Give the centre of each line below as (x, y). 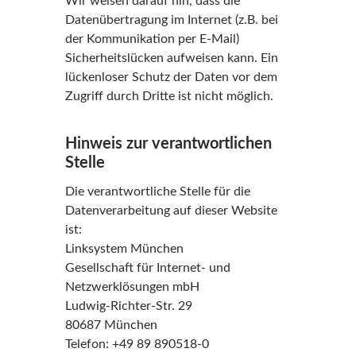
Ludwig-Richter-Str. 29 (128, 306)
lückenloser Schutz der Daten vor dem (171, 77)
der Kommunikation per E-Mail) (152, 39)
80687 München (111, 325)
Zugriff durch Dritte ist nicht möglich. (169, 96)
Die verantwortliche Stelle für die (157, 192)
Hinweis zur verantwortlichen (168, 144)
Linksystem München (124, 249)
